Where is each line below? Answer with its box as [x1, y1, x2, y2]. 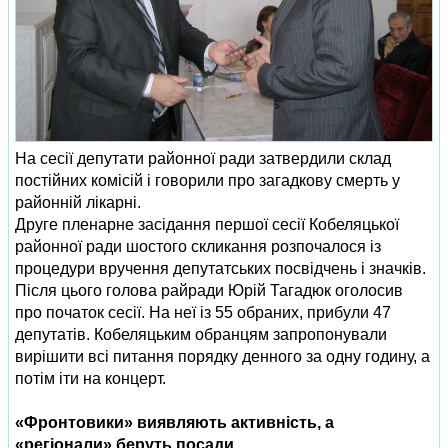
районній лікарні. [15, 194, 141, 211]
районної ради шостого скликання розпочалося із [15, 238, 381, 255]
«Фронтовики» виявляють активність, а [15, 414, 334, 431]
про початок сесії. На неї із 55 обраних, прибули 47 [15, 304, 391, 321]
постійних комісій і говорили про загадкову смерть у [15, 172, 400, 189]
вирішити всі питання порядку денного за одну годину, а [15, 348, 430, 365]
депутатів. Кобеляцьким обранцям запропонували [15, 326, 387, 343]
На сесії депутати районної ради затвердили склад [15, 150, 391, 167]
